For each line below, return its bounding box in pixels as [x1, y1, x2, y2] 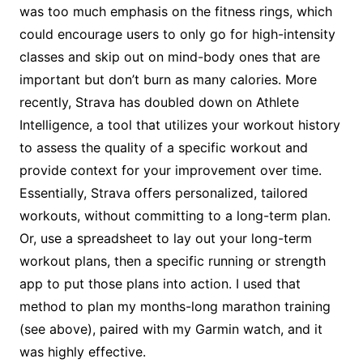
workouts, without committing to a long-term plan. [19, 207, 331, 224]
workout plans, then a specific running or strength [19, 252, 326, 269]
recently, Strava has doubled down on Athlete [19, 93, 299, 110]
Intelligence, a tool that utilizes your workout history [19, 116, 340, 133]
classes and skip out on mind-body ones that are [19, 48, 320, 65]
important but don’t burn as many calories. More [19, 70, 317, 88]
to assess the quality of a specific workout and [19, 139, 308, 156]
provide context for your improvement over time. [19, 161, 322, 178]
